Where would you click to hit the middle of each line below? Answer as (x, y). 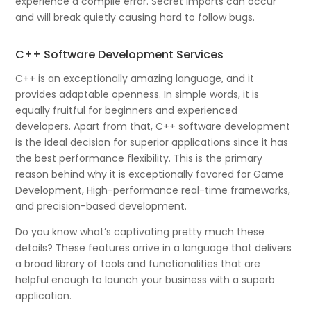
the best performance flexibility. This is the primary (139, 159)
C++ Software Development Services (120, 55)
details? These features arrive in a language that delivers (154, 248)
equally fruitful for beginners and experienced (127, 111)
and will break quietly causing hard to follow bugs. (135, 18)
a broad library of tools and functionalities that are (138, 264)
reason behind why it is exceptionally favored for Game (150, 175)
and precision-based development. (101, 207)
